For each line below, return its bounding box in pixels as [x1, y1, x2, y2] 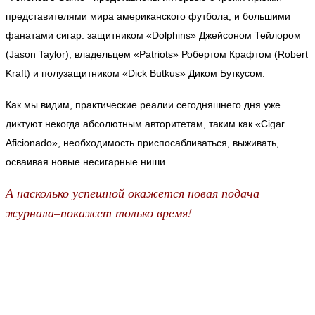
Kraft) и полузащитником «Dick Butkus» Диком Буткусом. [6, 67, 265, 79]
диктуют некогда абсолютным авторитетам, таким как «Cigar [6, 117, 285, 129]
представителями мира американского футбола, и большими [6, 10, 290, 22]
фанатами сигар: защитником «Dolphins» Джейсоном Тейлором [6, 29, 301, 41]
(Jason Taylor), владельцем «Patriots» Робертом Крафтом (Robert [6, 48, 308, 60]
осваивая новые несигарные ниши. [6, 155, 168, 167]
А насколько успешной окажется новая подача [6, 184, 259, 201]
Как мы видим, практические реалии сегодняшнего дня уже [6, 98, 281, 110]
